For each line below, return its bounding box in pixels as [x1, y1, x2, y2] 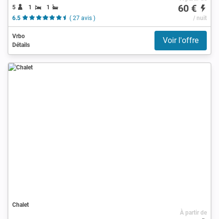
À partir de [179, 209, 207, 216]
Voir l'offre [163, 35, 198, 45]
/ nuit [193, 14, 207, 22]
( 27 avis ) [69, 14, 95, 22]
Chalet [12, 201, 29, 208]
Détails [12, 41, 30, 48]
